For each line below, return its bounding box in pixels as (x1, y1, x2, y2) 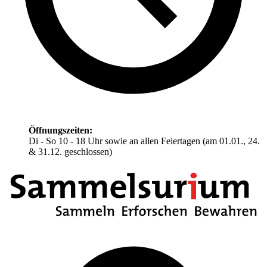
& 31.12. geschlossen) (29, 147, 112, 157)
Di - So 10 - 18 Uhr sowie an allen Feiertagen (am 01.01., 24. (29, 136, 260, 147)
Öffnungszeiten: (29, 125, 92, 136)
